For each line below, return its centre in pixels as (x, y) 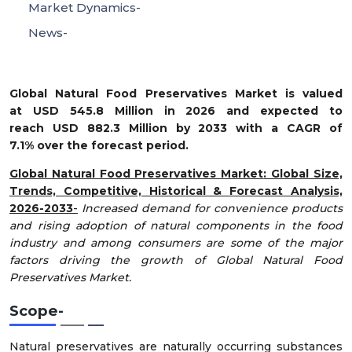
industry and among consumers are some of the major (176, 242)
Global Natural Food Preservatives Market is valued (176, 93)
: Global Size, (303, 173)
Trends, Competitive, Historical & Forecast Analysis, (176, 191)
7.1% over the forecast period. (99, 145)
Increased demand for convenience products (212, 208)
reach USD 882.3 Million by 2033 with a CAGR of (176, 128)
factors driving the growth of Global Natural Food (176, 260)
